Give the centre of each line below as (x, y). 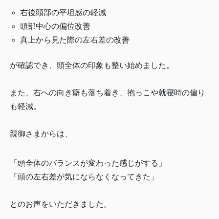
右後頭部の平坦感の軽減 (63, 13)
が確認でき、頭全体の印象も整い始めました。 (92, 66)
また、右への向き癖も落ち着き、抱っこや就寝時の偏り (108, 93)
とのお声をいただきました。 (61, 204)
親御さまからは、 (41, 134)
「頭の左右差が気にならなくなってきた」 (84, 177)
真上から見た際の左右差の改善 (75, 40)
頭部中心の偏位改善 (55, 26)
